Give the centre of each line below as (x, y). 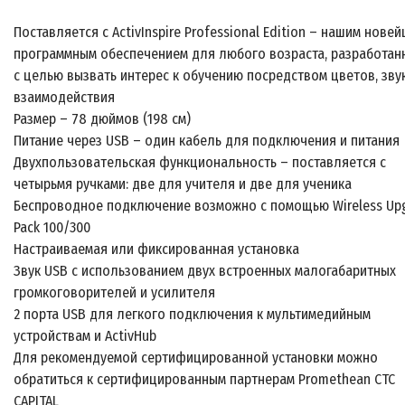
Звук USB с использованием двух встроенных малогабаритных (205, 271)
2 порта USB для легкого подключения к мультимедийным (192, 315)
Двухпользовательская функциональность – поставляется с (200, 163)
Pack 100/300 (52, 228)
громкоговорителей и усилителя (114, 293)
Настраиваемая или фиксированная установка (156, 250)
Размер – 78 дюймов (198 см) (102, 119)
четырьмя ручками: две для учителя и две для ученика (183, 184)
